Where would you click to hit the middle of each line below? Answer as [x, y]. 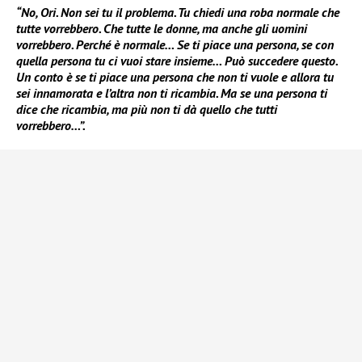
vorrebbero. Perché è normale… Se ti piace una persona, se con [175, 45]
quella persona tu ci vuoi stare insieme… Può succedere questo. [177, 61]
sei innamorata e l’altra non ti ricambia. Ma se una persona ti [172, 93]
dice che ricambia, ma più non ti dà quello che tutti [147, 109]
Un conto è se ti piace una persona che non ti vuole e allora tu [175, 77]
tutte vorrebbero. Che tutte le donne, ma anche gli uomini [162, 29]
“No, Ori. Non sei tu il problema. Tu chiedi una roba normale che [178, 13]
